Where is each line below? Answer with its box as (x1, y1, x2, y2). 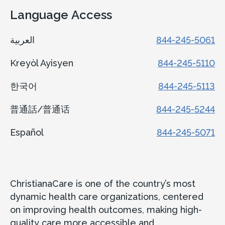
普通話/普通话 (10, 103, 72, 115)
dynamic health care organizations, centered (10, 191, 203, 202)
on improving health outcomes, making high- (10, 204, 202, 215)
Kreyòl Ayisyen (10, 57, 76, 68)
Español (10, 127, 46, 138)
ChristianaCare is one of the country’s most (10, 178, 195, 189)
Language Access (10, 7, 112, 22)
